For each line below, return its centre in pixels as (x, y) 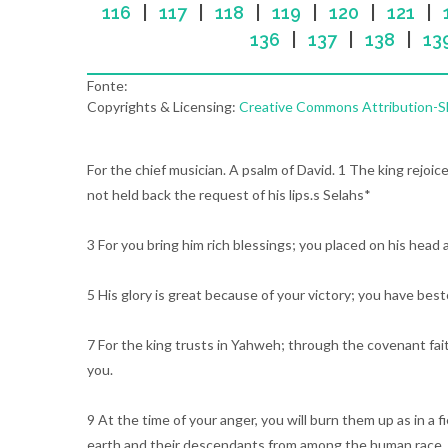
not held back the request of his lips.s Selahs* (229, 194)
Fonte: (107, 85)
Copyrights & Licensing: (163, 106)
